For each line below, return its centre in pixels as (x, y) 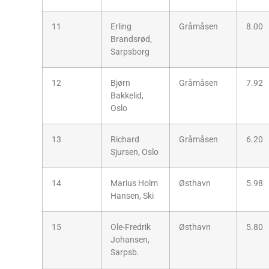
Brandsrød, (131, 39)
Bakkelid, (127, 95)
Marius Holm (134, 183)
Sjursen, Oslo (134, 152)
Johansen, (130, 240)
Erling (121, 26)
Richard (125, 139)
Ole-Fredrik (131, 227)
